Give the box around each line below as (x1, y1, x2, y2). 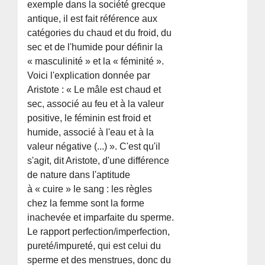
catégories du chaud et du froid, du (27, 27, 172, 38)
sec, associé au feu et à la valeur (27, 98, 164, 109)
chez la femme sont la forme (27, 198, 145, 208)
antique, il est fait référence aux (27, 13, 158, 24)
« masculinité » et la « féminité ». (27, 56, 164, 66)
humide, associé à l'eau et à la (27, 127, 154, 137)
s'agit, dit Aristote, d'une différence (27, 155, 170, 166)
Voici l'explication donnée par (27, 70, 151, 80)
